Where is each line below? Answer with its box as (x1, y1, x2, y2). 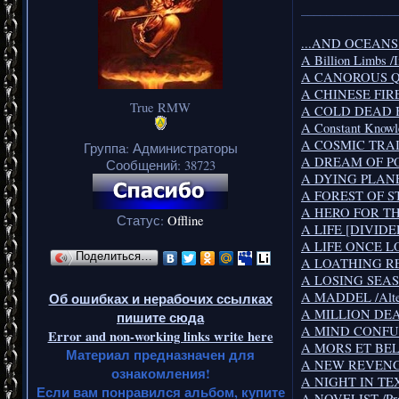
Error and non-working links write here (47, 326, 273, 346)
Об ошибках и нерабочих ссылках (48, 289, 273, 308)
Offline (167, 211, 204, 229)
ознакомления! (110, 363, 210, 383)
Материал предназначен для (66, 345, 255, 364)
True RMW (130, 98, 191, 116)
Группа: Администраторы (83, 139, 238, 157)
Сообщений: (105, 156, 184, 174)
